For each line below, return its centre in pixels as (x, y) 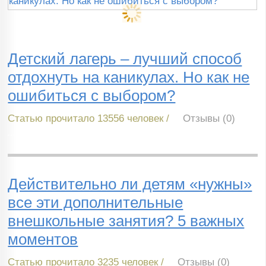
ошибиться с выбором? (92, 95)
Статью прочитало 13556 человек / (89, 118)
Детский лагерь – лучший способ (125, 58)
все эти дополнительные (96, 203)
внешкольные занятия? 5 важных (126, 221)
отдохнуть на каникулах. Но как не (129, 77)
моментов (43, 240)
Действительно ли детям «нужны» (130, 184)
